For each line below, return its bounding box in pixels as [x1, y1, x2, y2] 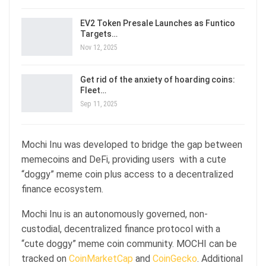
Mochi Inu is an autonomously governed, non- [21, 208, 208, 220]
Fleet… [80, 85, 106, 95]
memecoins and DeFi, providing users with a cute [21, 153, 226, 165]
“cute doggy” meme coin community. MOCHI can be [21, 237, 237, 249]
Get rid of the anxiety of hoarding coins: [80, 74, 235, 84]
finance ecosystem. [21, 183, 118, 195]
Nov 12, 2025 [80, 43, 118, 52]
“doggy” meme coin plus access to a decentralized [21, 168, 233, 180]
